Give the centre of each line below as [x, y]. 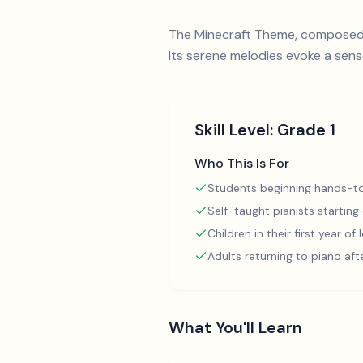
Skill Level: [236, 130]
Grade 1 [306, 130]
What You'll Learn [235, 327]
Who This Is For [242, 163]
